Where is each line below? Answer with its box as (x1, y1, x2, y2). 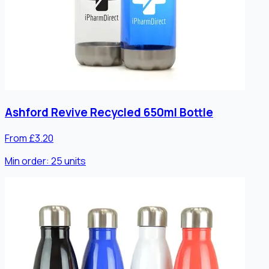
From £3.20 (5, 131, 53, 145)
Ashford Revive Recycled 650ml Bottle (5, 104, 213, 120)
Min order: (5, 154, 51, 168)
